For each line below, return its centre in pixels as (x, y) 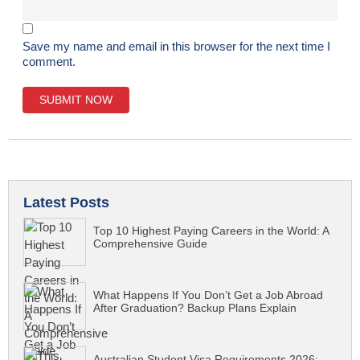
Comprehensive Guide (150, 244)
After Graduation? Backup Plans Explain (195, 309)
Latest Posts (66, 203)
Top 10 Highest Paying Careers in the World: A (211, 231)
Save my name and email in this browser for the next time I (176, 46)
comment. (49, 61)
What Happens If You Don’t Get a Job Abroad (208, 296)
